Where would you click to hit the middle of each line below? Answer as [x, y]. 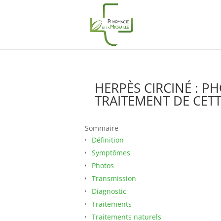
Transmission [114, 178]
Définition [108, 140]
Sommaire [102, 128]
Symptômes [111, 153]
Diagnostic [109, 191]
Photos [103, 166]
